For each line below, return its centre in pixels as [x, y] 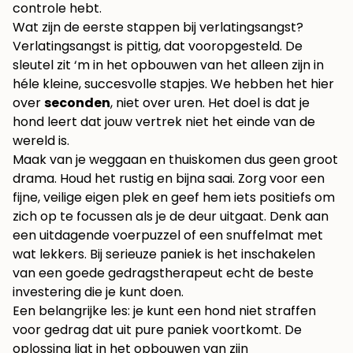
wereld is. [41, 141]
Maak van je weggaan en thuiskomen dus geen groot [175, 160]
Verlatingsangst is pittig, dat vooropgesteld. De [158, 46]
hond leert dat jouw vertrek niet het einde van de [164, 122]
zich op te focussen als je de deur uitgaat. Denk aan [171, 217]
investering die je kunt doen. [98, 292]
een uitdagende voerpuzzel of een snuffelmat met [168, 236]
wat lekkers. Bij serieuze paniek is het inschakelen [164, 255]
